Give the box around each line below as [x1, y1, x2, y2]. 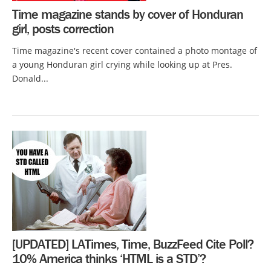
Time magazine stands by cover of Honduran [12, 6, 243, 22]
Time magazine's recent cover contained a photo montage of [12, 45, 257, 56]
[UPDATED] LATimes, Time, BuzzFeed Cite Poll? [12, 236, 253, 252]
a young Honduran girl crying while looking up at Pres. [12, 59, 232, 70]
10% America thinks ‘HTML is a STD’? [12, 250, 206, 267]
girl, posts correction [12, 21, 114, 37]
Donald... [12, 73, 48, 84]
